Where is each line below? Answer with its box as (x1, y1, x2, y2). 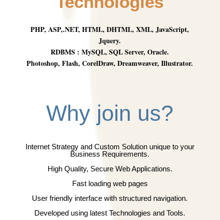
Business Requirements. (70, 150, 150, 158)
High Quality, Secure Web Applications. (47, 165, 172, 173)
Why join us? (46, 101, 174, 126)
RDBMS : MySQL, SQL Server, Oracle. (51, 47, 169, 57)
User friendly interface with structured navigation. (32, 194, 188, 202)
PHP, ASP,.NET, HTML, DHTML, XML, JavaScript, (30, 24, 190, 34)
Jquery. (99, 35, 121, 46)
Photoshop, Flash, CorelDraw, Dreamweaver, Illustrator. (27, 58, 193, 68)
